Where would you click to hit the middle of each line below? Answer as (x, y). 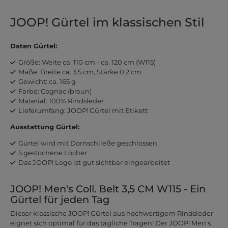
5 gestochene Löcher (52, 153)
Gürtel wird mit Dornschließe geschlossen (88, 143)
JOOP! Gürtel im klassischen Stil (107, 22)
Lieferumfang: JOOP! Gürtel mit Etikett (83, 111)
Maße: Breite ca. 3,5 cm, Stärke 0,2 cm (80, 72)
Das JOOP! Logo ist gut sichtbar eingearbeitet (94, 163)
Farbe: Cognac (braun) (55, 91)
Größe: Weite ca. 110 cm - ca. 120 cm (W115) (87, 62)
